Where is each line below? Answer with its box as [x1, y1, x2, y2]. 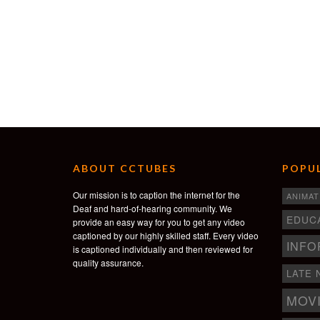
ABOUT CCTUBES [73, 162, 176, 175]
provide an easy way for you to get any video [73, 216, 245, 229]
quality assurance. [73, 256, 144, 269]
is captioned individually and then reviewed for [73, 243, 253, 256]
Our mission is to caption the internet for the [73, 189, 240, 201]
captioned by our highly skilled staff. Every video [73, 229, 259, 242]
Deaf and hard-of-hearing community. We [73, 202, 232, 215]
